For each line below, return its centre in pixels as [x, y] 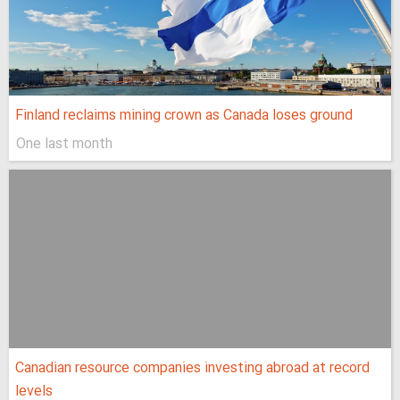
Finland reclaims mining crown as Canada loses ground [184, 116]
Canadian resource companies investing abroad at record [192, 369]
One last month [64, 145]
